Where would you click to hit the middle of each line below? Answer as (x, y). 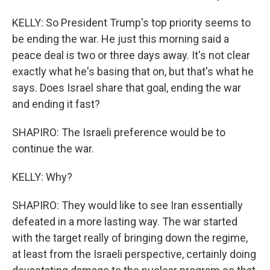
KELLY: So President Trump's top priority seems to (131, 23)
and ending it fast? (56, 104)
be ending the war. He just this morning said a (121, 39)
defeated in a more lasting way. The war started (125, 221)
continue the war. (53, 149)
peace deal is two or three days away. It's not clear (131, 55)
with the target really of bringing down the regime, (130, 238)
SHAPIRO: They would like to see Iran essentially (127, 205)
